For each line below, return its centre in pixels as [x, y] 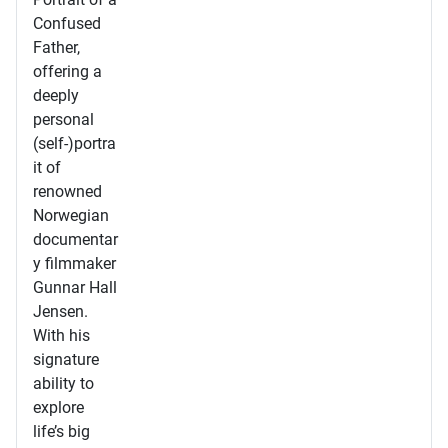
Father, [56, 47]
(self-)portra [74, 143]
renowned [67, 191]
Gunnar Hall [75, 287]
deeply [56, 95]
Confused [67, 23]
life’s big [61, 431]
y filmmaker [74, 263]
